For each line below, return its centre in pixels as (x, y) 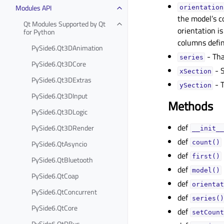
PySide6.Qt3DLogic (59, 111)
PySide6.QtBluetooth (62, 159)
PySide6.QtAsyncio (59, 143)
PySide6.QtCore (54, 207)
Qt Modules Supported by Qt (64, 23)
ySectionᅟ (195, 85)
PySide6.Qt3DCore (59, 63)
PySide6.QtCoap (55, 175)
